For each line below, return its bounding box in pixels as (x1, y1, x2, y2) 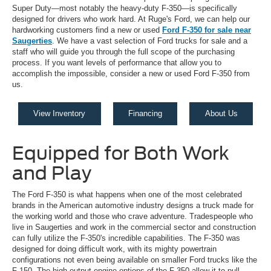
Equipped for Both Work (12, 142, 229, 165)
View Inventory (33, 109, 86, 119)
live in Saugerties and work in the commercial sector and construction (12, 223, 256, 232)
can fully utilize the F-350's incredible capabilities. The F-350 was (12, 233, 240, 243)
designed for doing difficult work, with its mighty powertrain (12, 244, 217, 254)
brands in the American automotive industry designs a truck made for (12, 201, 253, 211)
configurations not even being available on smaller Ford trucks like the (12, 255, 257, 265)
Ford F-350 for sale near (162, 25, 251, 35)
